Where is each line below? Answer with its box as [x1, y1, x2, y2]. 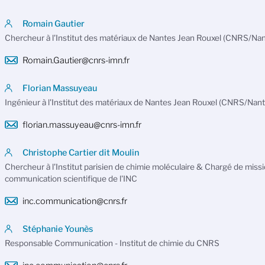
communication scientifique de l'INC [4, 173, 137, 183]
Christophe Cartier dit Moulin [22, 147, 139, 158]
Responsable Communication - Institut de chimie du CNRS [4, 238, 219, 248]
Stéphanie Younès [22, 223, 93, 234]
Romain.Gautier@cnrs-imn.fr [22, 54, 130, 66]
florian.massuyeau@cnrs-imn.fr [22, 119, 141, 130]
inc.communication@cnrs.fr [22, 195, 127, 206]
